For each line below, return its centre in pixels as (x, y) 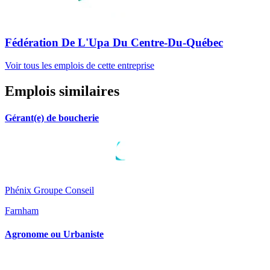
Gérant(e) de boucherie (52, 118)
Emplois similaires (62, 91)
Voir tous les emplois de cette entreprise (80, 66)
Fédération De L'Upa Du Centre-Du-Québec (114, 42)
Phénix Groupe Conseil (49, 190)
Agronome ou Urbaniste (54, 234)
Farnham (22, 210)
